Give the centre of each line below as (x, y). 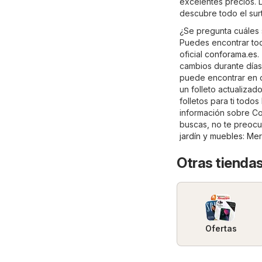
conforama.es (231, 54)
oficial (192, 54)
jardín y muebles (211, 136)
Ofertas (221, 228)
